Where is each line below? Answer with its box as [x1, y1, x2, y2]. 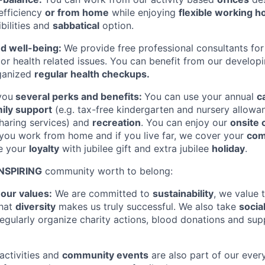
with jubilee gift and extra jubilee [59, 142, 212, 154]
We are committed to [52, 187, 153, 199]
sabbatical [53, 19, 99, 31]
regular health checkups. [34, 67, 150, 80]
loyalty [29, 142, 59, 154]
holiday [212, 142, 245, 154]
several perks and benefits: [13, 90, 144, 102]
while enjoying [109, 6, 179, 18]
